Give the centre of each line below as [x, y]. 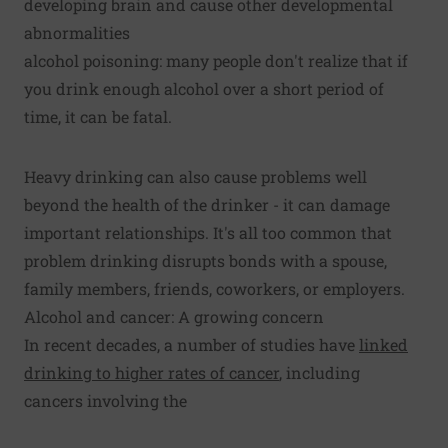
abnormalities [77, 32]
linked [383, 344]
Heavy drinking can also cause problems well [195, 176]
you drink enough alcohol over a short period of [204, 88]
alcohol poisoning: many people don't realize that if [216, 60]
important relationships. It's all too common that [208, 232]
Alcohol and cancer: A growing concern [174, 316]
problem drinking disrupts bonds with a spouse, [205, 260]
